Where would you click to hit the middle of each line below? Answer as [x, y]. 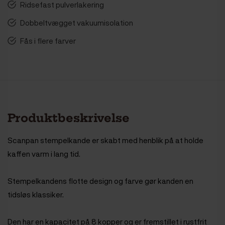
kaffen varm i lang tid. [44, 153]
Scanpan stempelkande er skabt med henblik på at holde [105, 140]
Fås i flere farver [48, 40]
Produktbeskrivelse [69, 118]
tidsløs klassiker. [36, 194]
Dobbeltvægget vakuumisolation [77, 22]
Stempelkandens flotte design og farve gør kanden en [100, 181]
